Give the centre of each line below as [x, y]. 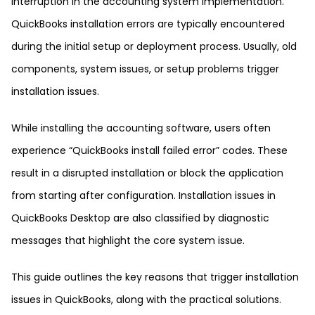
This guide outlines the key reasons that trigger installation [155, 277]
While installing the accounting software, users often [141, 128]
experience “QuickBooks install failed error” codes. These [149, 150]
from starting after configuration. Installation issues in [143, 195]
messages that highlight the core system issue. [128, 240]
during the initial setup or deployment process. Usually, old [154, 46]
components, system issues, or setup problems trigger [145, 69]
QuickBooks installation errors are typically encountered [148, 24]
